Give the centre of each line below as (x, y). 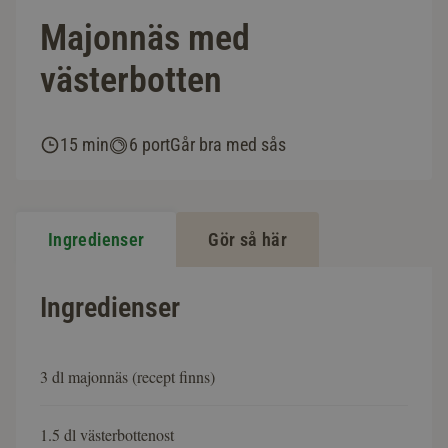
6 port (149, 145)
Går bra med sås (228, 145)
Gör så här (247, 240)
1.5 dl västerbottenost (107, 435)
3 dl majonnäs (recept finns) (127, 377)
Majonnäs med (145, 38)
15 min (84, 145)
